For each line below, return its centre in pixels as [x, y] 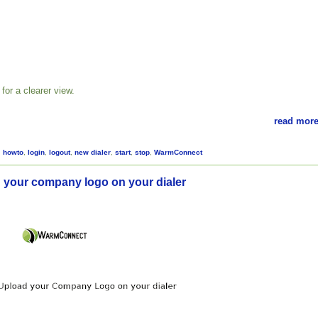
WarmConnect [178, 152]
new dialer [93, 152]
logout [60, 152]
